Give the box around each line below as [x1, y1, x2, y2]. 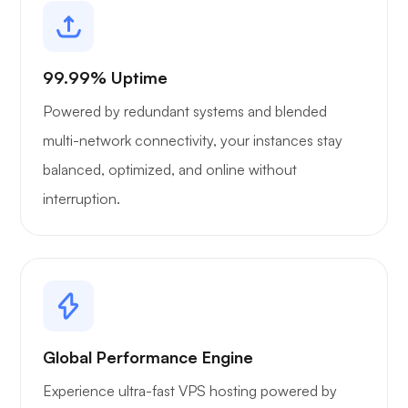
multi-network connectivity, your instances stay [43, 131, 342, 150]
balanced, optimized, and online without [43, 160, 297, 179]
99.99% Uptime [43, 67, 168, 88]
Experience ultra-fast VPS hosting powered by [43, 382, 337, 401]
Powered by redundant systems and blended [43, 102, 327, 121]
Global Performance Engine [43, 347, 253, 368]
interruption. [43, 189, 120, 209]
